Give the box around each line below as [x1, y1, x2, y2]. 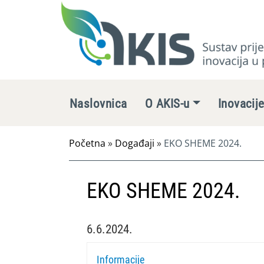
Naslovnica [70, 97, 127, 111]
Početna [69, 137, 105, 150]
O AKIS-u [144, 97, 190, 111]
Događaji [115, 137, 154, 150]
